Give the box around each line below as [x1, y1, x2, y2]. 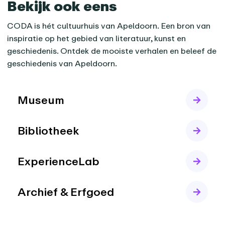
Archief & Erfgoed [18, 185, 115, 199]
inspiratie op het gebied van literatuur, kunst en [7, 33, 186, 44]
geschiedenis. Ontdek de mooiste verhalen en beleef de [7, 46, 217, 56]
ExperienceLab [18, 154, 100, 168]
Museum [18, 93, 65, 107]
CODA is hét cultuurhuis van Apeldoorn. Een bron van [7, 21, 211, 31]
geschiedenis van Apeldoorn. [7, 58, 118, 69]
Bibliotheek [18, 124, 79, 138]
